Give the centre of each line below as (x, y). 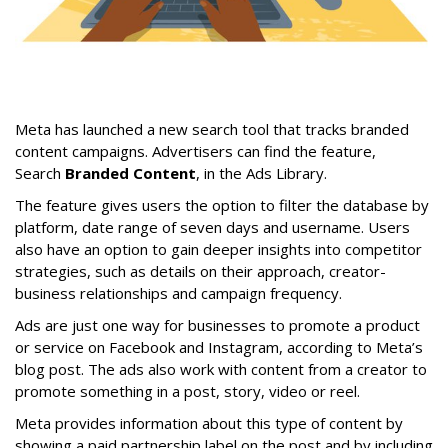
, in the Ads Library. (263, 172)
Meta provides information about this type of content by (209, 422)
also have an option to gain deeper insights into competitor (218, 248)
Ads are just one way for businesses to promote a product (217, 324)
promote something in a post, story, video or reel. (189, 390)
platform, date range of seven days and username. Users (212, 226)
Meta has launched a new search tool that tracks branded (212, 128)
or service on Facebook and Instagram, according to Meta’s (219, 346)
